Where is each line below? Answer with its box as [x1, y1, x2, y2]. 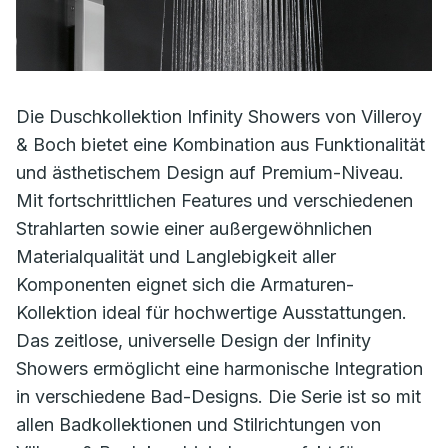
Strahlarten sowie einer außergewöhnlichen [16, 218, 372, 239]
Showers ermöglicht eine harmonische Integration [16, 358, 423, 379]
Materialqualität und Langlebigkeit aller [16, 246, 336, 267]
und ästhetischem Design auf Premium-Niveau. [16, 162, 404, 183]
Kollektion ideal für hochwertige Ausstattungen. [16, 302, 407, 323]
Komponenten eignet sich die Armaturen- [16, 274, 354, 295]
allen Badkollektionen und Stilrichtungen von [16, 414, 381, 435]
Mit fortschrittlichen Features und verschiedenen [16, 190, 413, 211]
